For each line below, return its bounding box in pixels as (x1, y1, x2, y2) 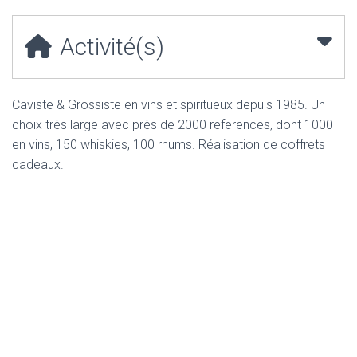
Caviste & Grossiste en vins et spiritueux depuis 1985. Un (12, 96, 326, 112)
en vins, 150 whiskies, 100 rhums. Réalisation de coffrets (12, 136, 325, 152)
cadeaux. (12, 156, 64, 172)
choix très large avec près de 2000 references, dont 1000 (12, 116, 333, 132)
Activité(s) (60, 32, 164, 61)
